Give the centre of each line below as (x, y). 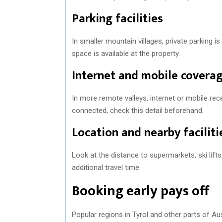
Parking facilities (117, 19)
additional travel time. (106, 167)
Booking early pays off (140, 191)
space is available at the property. (126, 53)
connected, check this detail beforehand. (138, 110)
